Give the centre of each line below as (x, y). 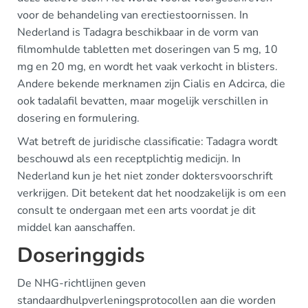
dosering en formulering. (78, 118)
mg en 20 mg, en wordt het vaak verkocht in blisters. (147, 67)
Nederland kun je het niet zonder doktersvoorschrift (145, 176)
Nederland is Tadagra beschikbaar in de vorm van (138, 32)
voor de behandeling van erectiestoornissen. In (133, 15)
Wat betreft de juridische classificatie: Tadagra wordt (147, 142)
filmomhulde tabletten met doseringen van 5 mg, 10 (147, 49)
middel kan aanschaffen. (76, 228)
